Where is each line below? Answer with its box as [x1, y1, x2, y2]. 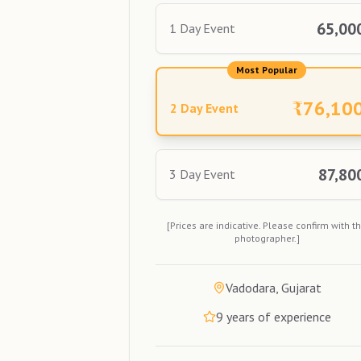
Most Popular [236, 63, 298, 76]
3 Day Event [169, 166, 235, 183]
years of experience [222, 308, 331, 325]
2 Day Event [170, 99, 239, 116]
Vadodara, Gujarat [225, 279, 322, 296]
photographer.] [234, 231, 300, 244]
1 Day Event [169, 20, 235, 37]
